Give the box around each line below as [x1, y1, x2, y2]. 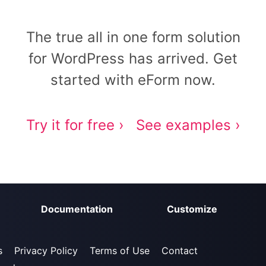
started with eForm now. [50, 71, 216, 88]
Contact [161, 244, 198, 256]
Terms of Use [90, 244, 150, 256]
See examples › [135, 116, 240, 134]
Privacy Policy [14, 244, 78, 256]
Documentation [40, 203, 113, 215]
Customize [167, 203, 218, 215]
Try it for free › [26, 116, 124, 134]
